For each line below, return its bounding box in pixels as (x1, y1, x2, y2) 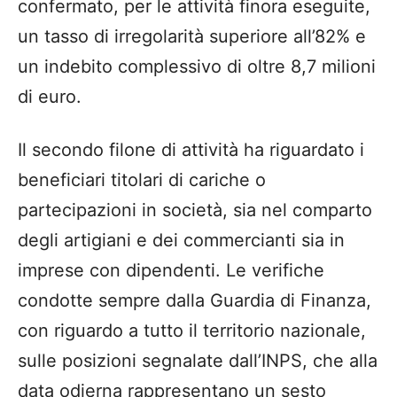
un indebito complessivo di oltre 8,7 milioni (18, 56, 376, 78)
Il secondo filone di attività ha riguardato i (18, 139, 364, 161)
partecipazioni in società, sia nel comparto (18, 199, 372, 222)
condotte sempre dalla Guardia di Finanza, (18, 290, 371, 312)
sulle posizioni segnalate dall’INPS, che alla (18, 350, 378, 372)
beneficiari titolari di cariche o (18, 169, 266, 191)
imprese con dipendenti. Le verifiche (18, 260, 324, 282)
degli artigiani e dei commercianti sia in (18, 230, 345, 252)
